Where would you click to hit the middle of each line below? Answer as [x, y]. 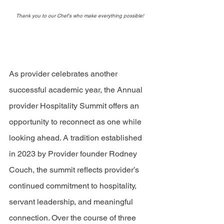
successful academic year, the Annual [77, 90]
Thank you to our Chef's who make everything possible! [80, 16]
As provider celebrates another [64, 74]
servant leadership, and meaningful [72, 202]
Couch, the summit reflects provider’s [75, 170]
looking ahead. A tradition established [76, 138]
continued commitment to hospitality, [74, 186]
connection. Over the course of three [73, 218]
